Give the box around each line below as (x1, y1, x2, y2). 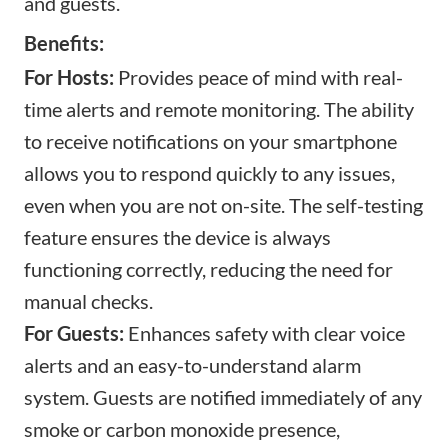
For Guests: (24, 320, 124, 345)
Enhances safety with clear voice (124, 320, 405, 345)
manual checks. (24, 288, 153, 313)
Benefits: (24, 30, 104, 55)
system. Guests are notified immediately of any (24, 384, 422, 409)
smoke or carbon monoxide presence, (24, 416, 340, 441)
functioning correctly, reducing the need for (24, 256, 393, 281)
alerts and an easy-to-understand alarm (24, 352, 361, 377)
